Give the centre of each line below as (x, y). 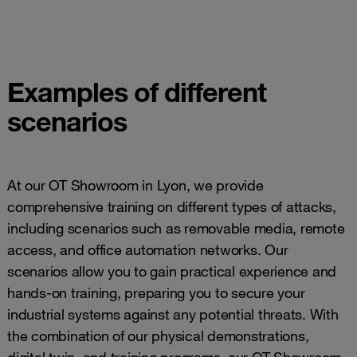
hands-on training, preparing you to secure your (156, 292)
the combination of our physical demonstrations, (158, 335)
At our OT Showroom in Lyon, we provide (135, 184)
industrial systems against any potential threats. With (173, 314)
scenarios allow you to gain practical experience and (172, 271)
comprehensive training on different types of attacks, (172, 206)
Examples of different (137, 91)
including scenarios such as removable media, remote (176, 228)
